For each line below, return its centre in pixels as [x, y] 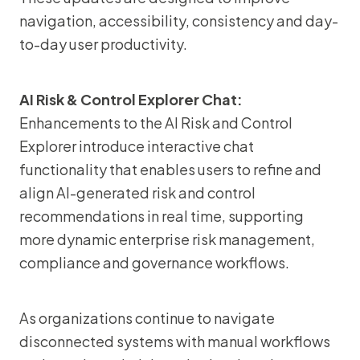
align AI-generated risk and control [137, 192]
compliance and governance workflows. [154, 262]
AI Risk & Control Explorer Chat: [131, 99]
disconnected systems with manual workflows [175, 341]
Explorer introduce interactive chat [137, 146]
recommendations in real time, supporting [162, 216]
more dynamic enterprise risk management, [167, 239]
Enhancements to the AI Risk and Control [156, 123]
